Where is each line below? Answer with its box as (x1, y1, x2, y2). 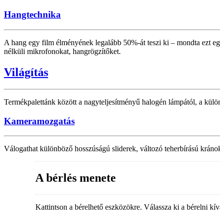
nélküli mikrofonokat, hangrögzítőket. (4, 47, 121, 56)
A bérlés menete (35, 171, 116, 185)
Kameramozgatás (4, 115, 75, 126)
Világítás (4, 66, 48, 79)
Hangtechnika (4, 9, 61, 20)
